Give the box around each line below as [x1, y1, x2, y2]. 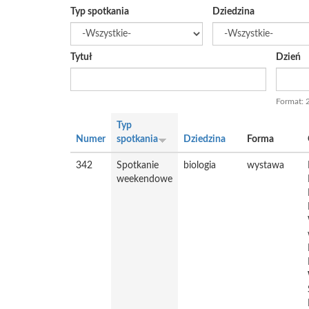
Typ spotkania [70, 7, 129, 17]
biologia [183, 161, 216, 170]
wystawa [247, 161, 284, 170]
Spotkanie [117, 161, 159, 170]
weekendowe [117, 175, 172, 184]
